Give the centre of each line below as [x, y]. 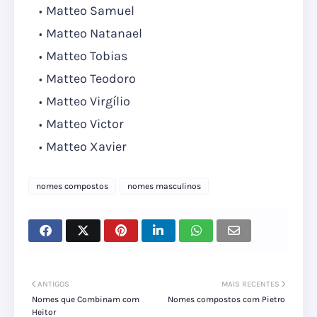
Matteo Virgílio [88, 102]
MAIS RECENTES [250, 284]
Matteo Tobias [87, 56]
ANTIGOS [53, 284]
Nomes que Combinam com [86, 300]
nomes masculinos [164, 186]
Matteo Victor [85, 124]
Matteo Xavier [86, 147]
